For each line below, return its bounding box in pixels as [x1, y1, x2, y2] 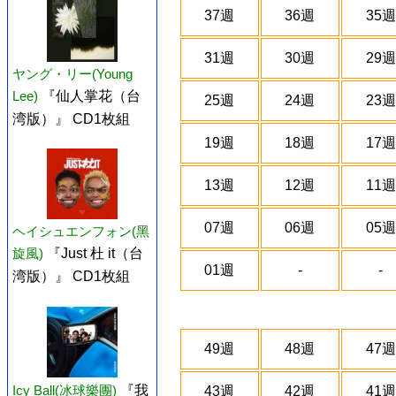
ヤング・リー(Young [12, 66, 133, 82]
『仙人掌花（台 [42, 88, 141, 104]
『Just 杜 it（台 [47, 246, 143, 262]
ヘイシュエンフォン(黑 [12, 224, 149, 240]
